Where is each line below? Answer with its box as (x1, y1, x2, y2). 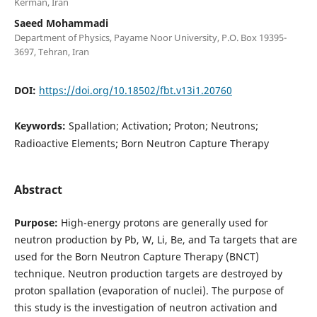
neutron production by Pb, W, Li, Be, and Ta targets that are (13, 232, 297, 246)
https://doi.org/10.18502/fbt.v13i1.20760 (38, 83, 232, 97)
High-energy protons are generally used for (57, 215, 268, 229)
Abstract (13, 181, 62, 197)
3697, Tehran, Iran (13, 45, 89, 58)
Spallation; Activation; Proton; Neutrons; (68, 118, 258, 132)
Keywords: (13, 118, 69, 132)
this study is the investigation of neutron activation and (13, 300, 277, 314)
